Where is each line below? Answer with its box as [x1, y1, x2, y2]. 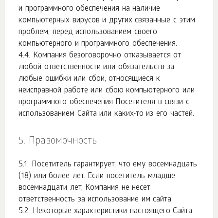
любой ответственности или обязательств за [18, 63, 175, 72]
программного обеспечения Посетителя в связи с [18, 98, 190, 107]
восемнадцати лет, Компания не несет [18, 183, 151, 193]
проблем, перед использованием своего [18, 28, 157, 37]
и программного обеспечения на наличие [18, 4, 161, 14]
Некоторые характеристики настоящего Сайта [32, 207, 193, 216]
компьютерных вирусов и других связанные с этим [18, 16, 195, 25]
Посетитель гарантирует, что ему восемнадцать [31, 160, 198, 169]
